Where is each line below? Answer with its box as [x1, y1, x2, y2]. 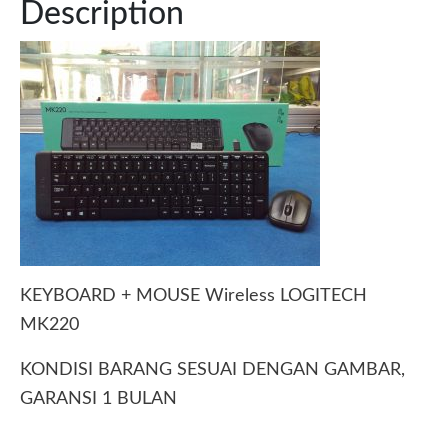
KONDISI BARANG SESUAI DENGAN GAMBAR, [20, 360, 405, 379]
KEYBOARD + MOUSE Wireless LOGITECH [20, 286, 367, 305]
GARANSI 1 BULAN [20, 389, 177, 408]
